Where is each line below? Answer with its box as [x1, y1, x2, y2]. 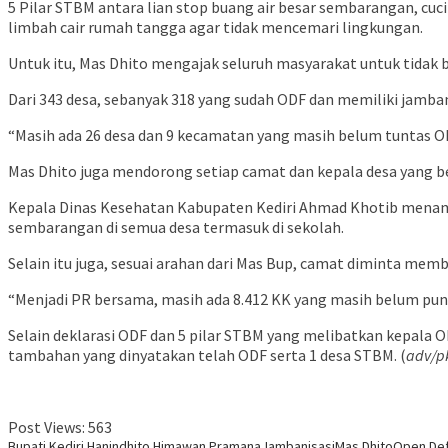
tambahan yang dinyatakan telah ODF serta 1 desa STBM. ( [8, 345, 406, 366]
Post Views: [8, 417, 85, 438]
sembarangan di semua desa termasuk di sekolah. [8, 217, 344, 238]
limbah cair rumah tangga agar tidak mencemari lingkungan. [8, 17, 423, 38]
